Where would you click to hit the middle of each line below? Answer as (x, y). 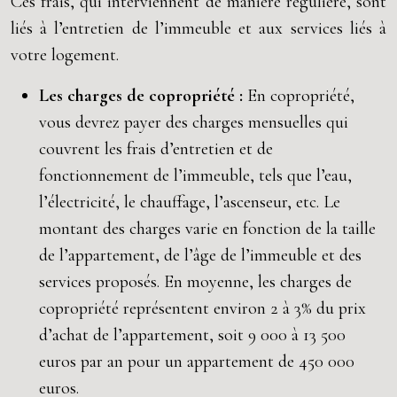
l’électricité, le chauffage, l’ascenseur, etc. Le (190, 202)
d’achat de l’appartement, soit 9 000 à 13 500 (192, 335)
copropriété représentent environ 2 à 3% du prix (202, 308)
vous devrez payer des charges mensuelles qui (194, 122)
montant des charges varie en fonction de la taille (207, 229)
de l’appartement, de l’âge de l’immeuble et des (200, 255)
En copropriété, (301, 96)
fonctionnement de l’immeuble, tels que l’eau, (195, 175)
